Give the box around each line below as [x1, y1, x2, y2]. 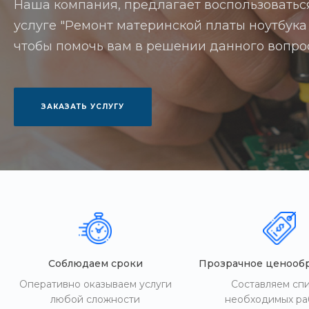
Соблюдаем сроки [48, 257, 143, 270]
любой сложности [50, 293, 141, 306]
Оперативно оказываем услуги [19, 278, 172, 290]
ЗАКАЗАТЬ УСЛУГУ [41, 102, 124, 111]
